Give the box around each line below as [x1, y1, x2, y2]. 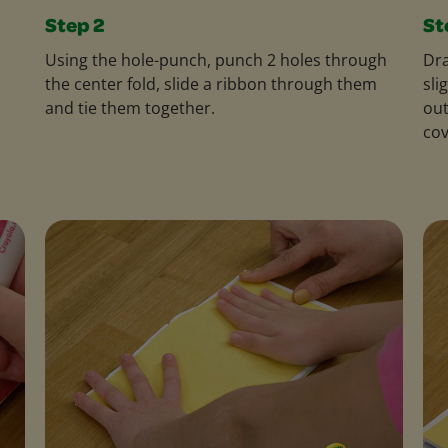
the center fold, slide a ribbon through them [44, 72, 377, 95]
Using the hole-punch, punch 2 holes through [44, 48, 387, 71]
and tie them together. [44, 96, 215, 119]
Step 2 [44, 17, 105, 38]
